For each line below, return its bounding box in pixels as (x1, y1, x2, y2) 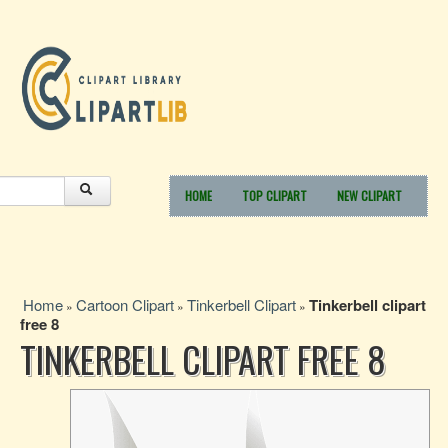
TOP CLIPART (242, 187, 307, 204)
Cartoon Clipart (76, 294, 174, 315)
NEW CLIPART (337, 187, 402, 204)
